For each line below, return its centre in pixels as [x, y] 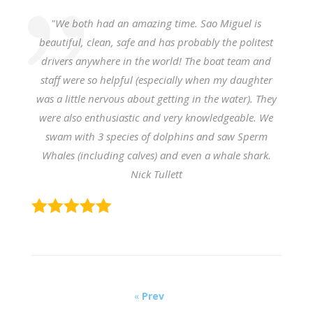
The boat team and [228, 60]
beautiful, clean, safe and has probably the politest [156, 42]
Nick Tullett [156, 174]
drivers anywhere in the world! [113, 60]
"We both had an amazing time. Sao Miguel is [156, 23]
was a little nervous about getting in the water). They [156, 98]
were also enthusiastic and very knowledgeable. [150, 117]
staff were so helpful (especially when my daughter [156, 79]
